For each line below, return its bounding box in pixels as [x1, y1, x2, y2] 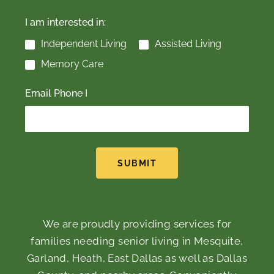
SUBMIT [117, 158, 157, 168]
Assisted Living [155, 38, 221, 50]
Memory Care [41, 58, 103, 70]
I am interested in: [25, 17, 106, 29]
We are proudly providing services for [42, 218, 232, 231]
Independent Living [41, 38, 127, 50]
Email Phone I [25, 87, 87, 100]
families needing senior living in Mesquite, [31, 235, 243, 248]
